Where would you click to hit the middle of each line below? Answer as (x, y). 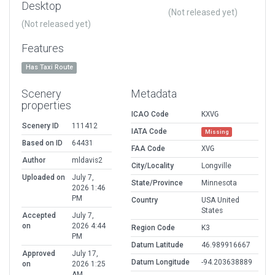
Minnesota (219, 183)
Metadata (154, 94)
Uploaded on (44, 178)
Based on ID (42, 143)
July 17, (85, 254)
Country (145, 200)
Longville (216, 166)
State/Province (157, 183)
